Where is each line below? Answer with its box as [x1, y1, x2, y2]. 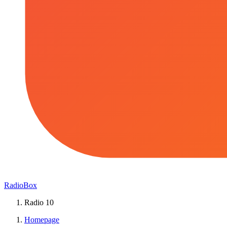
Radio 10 [24, 198, 54, 207]
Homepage [24, 215, 59, 224]
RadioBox [4, 181, 37, 190]
